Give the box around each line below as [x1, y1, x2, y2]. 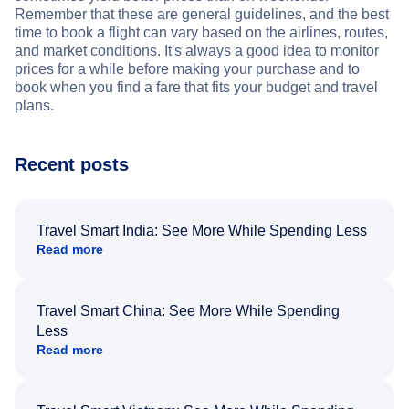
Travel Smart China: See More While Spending [37, 303, 340, 320]
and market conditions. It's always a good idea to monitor [15, 43, 379, 59]
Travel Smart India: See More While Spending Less [37, 223, 367, 239]
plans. [15, 98, 54, 114]
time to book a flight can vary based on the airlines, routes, [15, 25, 388, 41]
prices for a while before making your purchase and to [15, 61, 360, 78]
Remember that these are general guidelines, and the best [15, 6, 389, 23]
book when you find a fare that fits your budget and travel [15, 79, 378, 96]
